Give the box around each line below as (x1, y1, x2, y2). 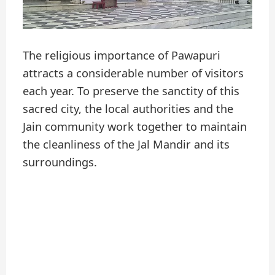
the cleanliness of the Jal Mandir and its (23, 136, 230, 152)
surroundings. (23, 154, 98, 169)
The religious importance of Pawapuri (23, 47, 221, 63)
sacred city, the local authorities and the (23, 101, 234, 116)
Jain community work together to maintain (23, 118, 247, 134)
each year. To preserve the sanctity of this (23, 83, 240, 98)
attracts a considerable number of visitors (23, 65, 244, 80)
